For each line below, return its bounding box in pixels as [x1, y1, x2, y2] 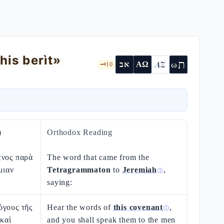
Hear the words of [47, 203, 113, 211]
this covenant [113, 203, 163, 211]
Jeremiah [122, 165, 157, 174]
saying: [47, 178, 72, 186]
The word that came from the [47, 153, 149, 161]
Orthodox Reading [47, 128, 113, 136]
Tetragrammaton [47, 165, 111, 174]
